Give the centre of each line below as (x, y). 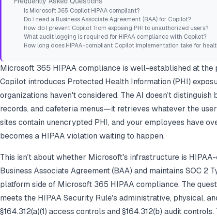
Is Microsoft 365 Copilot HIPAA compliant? (82, 11)
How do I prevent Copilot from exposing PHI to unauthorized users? (116, 28)
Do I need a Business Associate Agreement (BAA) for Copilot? (107, 20)
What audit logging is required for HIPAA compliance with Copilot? (115, 37)
